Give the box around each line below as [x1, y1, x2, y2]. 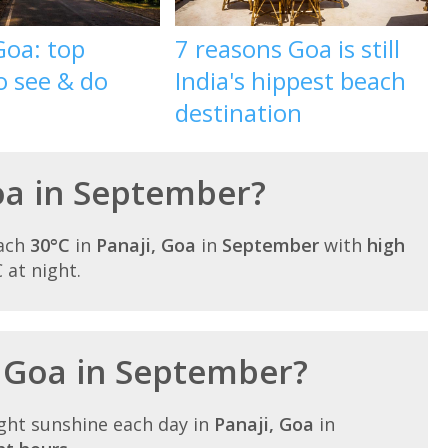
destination [175, 95, 303, 129]
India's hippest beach [175, 63, 407, 97]
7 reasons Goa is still [175, 31, 401, 65]
